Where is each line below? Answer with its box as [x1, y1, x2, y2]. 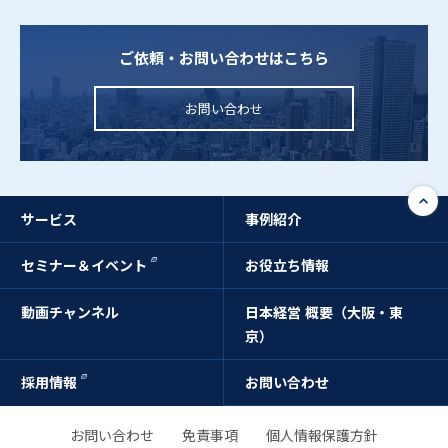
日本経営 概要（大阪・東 [245, 301, 403, 322]
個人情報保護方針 [266, 425, 378, 446]
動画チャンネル [21, 301, 119, 322]
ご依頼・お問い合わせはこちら [119, 47, 329, 69]
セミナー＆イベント [21, 255, 147, 276]
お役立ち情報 [245, 255, 329, 276]
